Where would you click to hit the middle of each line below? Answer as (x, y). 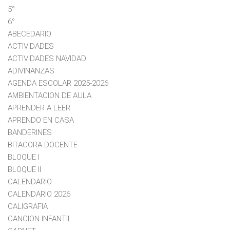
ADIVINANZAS (31, 71)
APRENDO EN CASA (41, 120)
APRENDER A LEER (39, 108)
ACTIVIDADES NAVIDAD (47, 58)
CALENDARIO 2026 (39, 194)
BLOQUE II (24, 169)
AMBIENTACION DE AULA (50, 95)
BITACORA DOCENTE (43, 145)
